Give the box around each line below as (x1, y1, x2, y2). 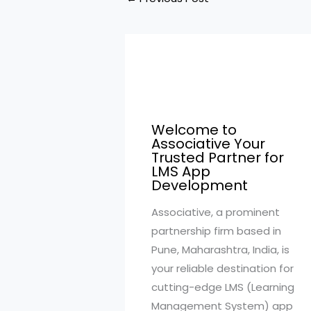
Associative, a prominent (151, 204, 280, 219)
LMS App (151, 161, 210, 181)
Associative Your (151, 133, 265, 153)
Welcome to (151, 119, 237, 140)
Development (151, 175, 248, 195)
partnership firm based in (151, 223, 281, 238)
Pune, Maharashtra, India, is (151, 242, 289, 257)
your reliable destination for (151, 260, 294, 276)
